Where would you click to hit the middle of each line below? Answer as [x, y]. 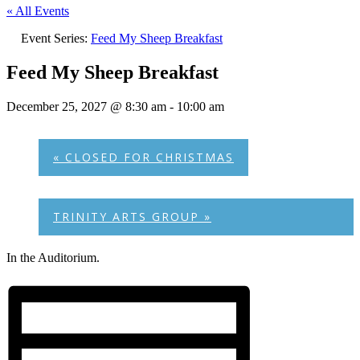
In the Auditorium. [53, 257]
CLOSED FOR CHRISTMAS [147, 157]
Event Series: [56, 38]
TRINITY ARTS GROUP [129, 216]
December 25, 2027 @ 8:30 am [86, 106]
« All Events [38, 11]
